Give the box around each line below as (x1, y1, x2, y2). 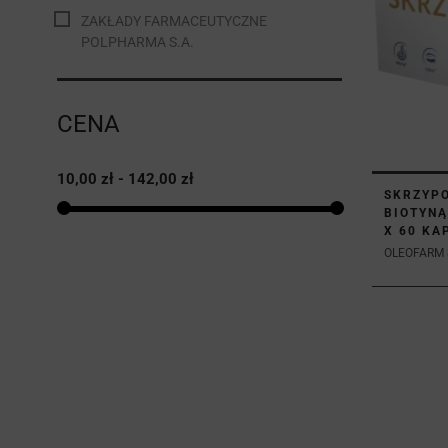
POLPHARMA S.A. (81, 34, 194, 51)
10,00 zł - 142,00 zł (57, 169, 194, 188)
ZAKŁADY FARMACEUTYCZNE (81, 13, 267, 30)
